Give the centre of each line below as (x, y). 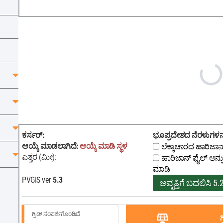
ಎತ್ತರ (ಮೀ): (39, 157)
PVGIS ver (37, 180)
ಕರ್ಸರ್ (32, 135)
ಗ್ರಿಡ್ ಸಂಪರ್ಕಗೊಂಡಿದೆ (56, 214)
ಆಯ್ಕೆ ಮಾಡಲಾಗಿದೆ (49, 146)
